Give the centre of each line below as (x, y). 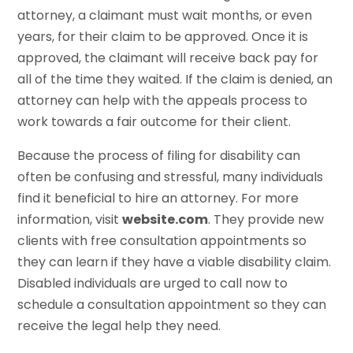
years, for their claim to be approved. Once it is (163, 36)
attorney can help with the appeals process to (163, 100)
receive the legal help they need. (119, 325)
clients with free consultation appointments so (162, 240)
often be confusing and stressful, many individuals (171, 176)
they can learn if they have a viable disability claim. (175, 262)
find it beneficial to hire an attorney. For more (158, 198)
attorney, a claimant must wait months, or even (165, 15)
